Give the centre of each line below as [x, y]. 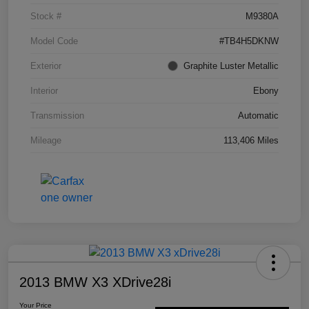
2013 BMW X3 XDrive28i [95, 282]
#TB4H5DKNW [249, 41]
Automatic [258, 115]
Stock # [46, 16]
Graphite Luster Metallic [231, 66]
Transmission [57, 115]
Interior [44, 90]
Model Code [54, 41]
